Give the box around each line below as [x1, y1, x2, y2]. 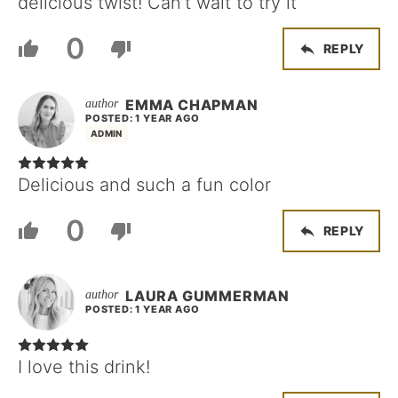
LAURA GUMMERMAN [125, 286, 290, 305]
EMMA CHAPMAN [125, 95, 259, 114]
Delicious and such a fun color [18, 173, 271, 195]
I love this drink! [18, 355, 150, 378]
